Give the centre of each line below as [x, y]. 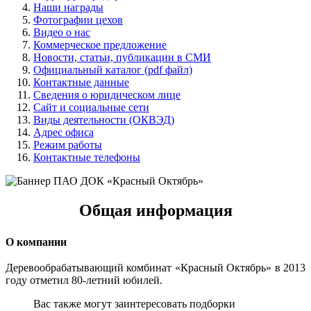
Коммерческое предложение [100, 44]
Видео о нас [62, 32]
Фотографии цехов [78, 19]
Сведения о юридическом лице [107, 94]
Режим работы [68, 144]
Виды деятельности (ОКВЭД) [104, 119]
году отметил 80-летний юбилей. [84, 280]
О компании [36, 242]
